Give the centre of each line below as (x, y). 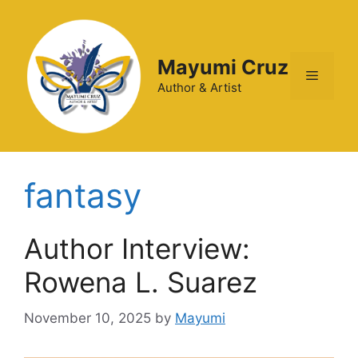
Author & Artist (199, 88)
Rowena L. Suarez (141, 282)
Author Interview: (137, 249)
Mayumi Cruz (223, 67)
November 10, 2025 (88, 318)
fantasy (83, 195)
